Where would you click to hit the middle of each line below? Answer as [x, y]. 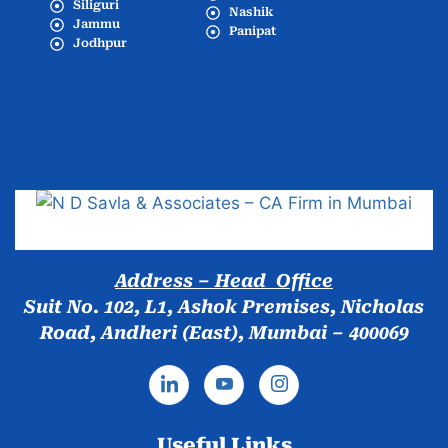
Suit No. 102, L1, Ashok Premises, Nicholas [224, 306]
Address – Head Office [224, 280]
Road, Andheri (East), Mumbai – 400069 [224, 332]
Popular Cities [224, 112]
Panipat [252, 31]
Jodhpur [99, 43]
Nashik [250, 12]
